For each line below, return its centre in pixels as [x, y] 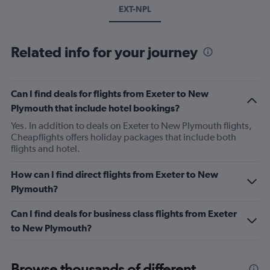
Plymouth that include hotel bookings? [96, 108]
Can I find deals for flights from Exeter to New [110, 93]
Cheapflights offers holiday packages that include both [124, 137]
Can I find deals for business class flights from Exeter [124, 213]
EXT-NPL [135, 9]
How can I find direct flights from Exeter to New [115, 174]
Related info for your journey [104, 52]
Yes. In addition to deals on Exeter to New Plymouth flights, [131, 126]
